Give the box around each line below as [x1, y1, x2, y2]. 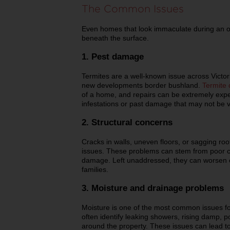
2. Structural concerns [82, 117, 172, 127]
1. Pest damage [82, 51, 144, 62]
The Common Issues [82, 3, 184, 14]
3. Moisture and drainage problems [82, 183, 224, 193]
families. [82, 165, 108, 174]
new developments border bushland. [82, 81, 202, 89]
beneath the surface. [82, 33, 151, 42]
